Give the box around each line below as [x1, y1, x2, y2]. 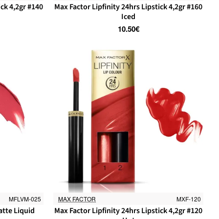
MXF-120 [176, 194, 201, 203]
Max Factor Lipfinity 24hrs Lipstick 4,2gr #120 [54, 205, 203, 216]
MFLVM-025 [9, 194, 42, 203]
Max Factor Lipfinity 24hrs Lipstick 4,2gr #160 [54, 1, 203, 12]
